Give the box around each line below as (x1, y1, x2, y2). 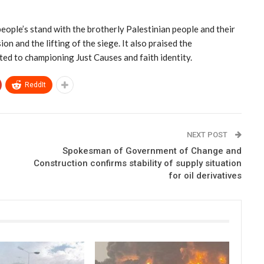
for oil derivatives (168, 170, 242, 181)
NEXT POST (186, 130, 229, 139)
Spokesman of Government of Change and (62, 146, 242, 156)
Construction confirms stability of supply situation (33, 158, 242, 169)
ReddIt (25, 81, 46, 89)
